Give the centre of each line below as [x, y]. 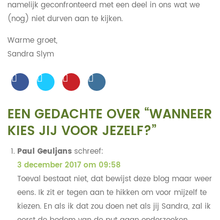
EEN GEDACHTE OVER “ [78, 114]
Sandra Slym [30, 54]
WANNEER [180, 114]
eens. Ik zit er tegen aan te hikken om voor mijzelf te [112, 192]
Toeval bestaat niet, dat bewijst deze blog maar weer [114, 179]
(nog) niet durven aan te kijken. [65, 19]
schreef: [89, 151]
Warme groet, [32, 40]
